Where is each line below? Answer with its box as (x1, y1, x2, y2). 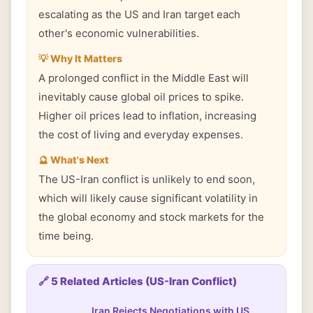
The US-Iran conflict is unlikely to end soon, (38, 173, 255, 186)
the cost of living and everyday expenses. (38, 128, 243, 141)
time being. (38, 229, 94, 242)
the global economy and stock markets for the (38, 210, 264, 224)
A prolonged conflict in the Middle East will (38, 71, 249, 85)
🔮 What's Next (38, 154, 109, 166)
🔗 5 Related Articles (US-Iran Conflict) (38, 275, 237, 288)
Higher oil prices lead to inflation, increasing (38, 109, 256, 122)
